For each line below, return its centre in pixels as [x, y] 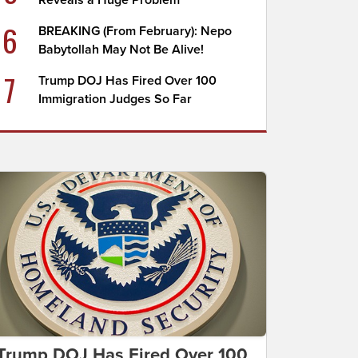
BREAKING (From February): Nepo [135, 31]
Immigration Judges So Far [115, 99]
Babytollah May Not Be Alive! [121, 50]
